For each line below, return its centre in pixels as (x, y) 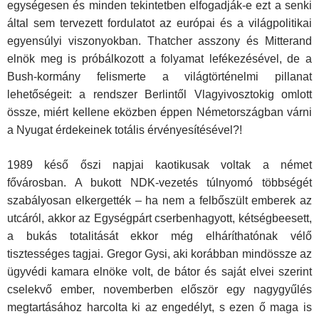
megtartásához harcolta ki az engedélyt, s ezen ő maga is (159, 308)
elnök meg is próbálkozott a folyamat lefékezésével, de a (159, 59)
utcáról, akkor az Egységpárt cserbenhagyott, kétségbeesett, (159, 219)
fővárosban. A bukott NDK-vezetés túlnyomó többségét (159, 183)
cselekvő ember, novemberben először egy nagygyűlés (159, 290)
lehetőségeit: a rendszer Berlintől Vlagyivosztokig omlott (159, 95)
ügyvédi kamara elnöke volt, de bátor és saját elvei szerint (159, 272)
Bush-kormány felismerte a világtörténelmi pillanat (159, 77)
